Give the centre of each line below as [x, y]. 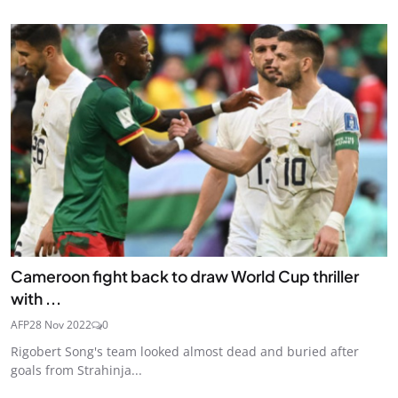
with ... [36, 299]
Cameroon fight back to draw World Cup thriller [185, 277]
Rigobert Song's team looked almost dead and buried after [185, 352]
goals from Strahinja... [76, 370]
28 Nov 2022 [60, 325]
